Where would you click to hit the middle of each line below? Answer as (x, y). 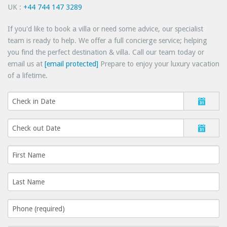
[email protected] (71, 64)
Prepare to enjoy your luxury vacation (159, 64)
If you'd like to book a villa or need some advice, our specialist (105, 29)
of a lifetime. (28, 76)
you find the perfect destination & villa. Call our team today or (106, 52)
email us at (26, 64)
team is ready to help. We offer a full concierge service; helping (107, 41)
